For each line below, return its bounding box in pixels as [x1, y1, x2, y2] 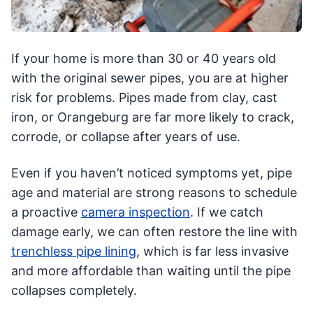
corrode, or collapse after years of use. [11, 129, 240, 145]
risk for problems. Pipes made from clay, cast [11, 90, 277, 105]
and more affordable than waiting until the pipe [11, 263, 291, 279]
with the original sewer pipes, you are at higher [11, 71, 289, 86]
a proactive [11, 205, 81, 220]
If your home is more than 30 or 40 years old [11, 51, 276, 66]
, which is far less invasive [136, 244, 289, 259]
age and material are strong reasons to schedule [11, 185, 297, 201]
